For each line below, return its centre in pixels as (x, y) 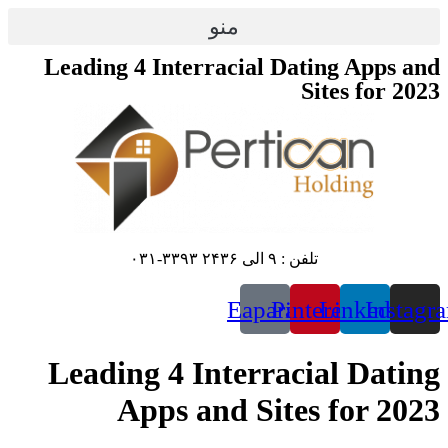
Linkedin (365, 309)
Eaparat (265, 309)
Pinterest (315, 309)
